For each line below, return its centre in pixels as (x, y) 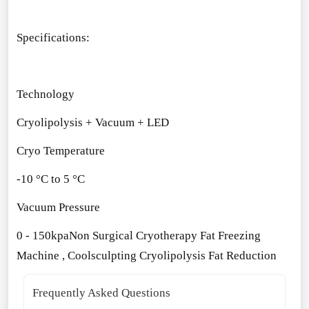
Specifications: (53, 38)
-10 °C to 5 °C (50, 179)
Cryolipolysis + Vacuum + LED (92, 122)
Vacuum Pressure (58, 207)
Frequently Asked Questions (101, 292)
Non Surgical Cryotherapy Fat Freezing (165, 235)
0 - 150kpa (42, 235)
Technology (45, 94)
